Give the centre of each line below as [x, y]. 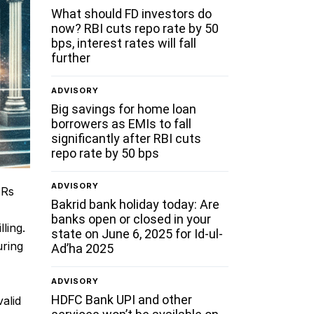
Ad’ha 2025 [83, 248]
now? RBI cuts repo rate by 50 [135, 28]
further [71, 57]
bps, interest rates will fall [124, 43]
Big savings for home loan [124, 109]
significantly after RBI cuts [127, 138]
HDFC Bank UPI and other [122, 299]
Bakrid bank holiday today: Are [136, 204]
